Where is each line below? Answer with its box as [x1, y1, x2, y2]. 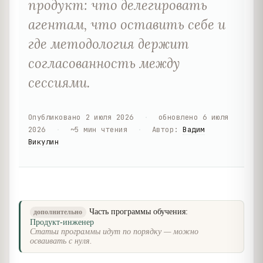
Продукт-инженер [30, 218, 94, 227]
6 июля [202, 112, 229, 122]
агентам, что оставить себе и [28, 15, 225, 33]
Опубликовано [28, 112, 81, 122]
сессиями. [28, 73, 90, 91]
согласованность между [28, 54, 180, 72]
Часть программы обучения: [89, 207, 188, 217]
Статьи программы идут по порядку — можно [30, 227, 198, 237]
